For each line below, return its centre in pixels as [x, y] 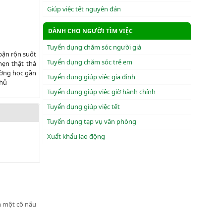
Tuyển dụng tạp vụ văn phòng [92, 121]
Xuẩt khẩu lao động [76, 136]
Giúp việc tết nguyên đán [84, 9]
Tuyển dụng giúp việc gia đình [91, 77]
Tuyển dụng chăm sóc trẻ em [90, 62]
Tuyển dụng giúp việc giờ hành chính [101, 92]
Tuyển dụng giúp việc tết [83, 107]
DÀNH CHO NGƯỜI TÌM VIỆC [90, 31]
